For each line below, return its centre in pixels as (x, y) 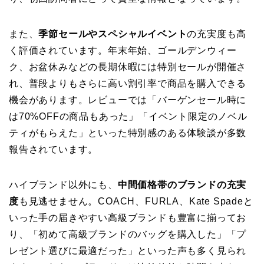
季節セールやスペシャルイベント (113, 34)
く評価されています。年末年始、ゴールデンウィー (123, 50)
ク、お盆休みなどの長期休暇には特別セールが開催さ (128, 67)
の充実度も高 (217, 34)
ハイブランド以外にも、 (63, 184)
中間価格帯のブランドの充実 (182, 184)
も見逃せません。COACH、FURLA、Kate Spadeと (136, 201)
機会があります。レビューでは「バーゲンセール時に (128, 100)
